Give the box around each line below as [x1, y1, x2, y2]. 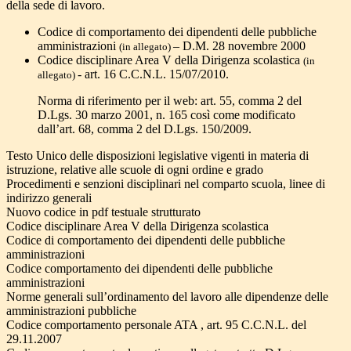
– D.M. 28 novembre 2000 [173, 39, 306, 53]
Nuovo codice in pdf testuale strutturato [6, 205, 201, 219]
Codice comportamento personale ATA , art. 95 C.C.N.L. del [6, 318, 306, 332]
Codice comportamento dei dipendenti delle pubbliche [6, 262, 273, 276]
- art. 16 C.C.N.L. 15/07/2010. [78, 67, 229, 81]
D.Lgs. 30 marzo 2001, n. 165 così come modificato [38, 108, 295, 122]
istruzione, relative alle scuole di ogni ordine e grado [6, 163, 263, 177]
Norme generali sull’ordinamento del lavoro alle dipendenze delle [6, 290, 328, 304]
